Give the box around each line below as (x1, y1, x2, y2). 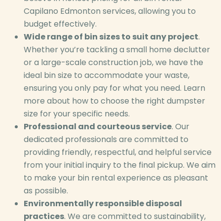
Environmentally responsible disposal (24, 198, 182, 210)
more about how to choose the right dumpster (24, 95, 205, 107)
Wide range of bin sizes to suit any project (24, 31, 198, 43)
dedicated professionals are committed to (24, 134, 188, 146)
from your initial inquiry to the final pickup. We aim (24, 159, 216, 171)
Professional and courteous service (24, 121, 172, 133)
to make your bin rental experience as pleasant (24, 172, 208, 184)
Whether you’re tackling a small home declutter (24, 44, 210, 56)
